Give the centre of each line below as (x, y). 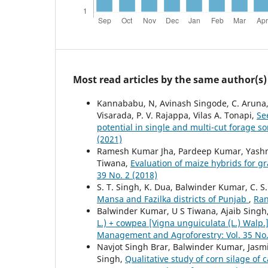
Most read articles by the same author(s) (170, 79)
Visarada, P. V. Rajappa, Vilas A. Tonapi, (177, 115)
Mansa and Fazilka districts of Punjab (173, 199)
